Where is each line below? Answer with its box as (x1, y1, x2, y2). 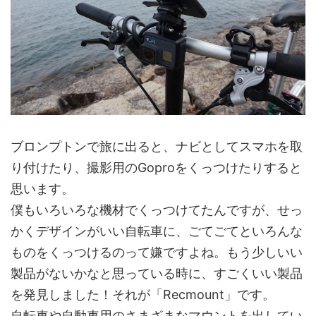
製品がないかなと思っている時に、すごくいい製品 (11, 266, 303, 281)
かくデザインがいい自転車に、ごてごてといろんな (11, 224, 303, 239)
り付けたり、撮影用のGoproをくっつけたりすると (11, 160, 302, 176)
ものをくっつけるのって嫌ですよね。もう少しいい (11, 245, 303, 260)
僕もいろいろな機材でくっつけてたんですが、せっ (11, 202, 303, 218)
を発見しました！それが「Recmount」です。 (11, 287, 275, 303)
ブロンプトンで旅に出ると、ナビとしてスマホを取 (11, 139, 303, 154)
